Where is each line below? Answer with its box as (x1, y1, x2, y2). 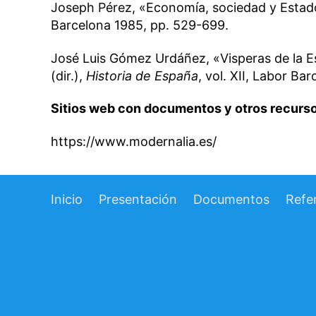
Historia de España (86, 68, 198, 83)
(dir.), (51, 68, 86, 83)
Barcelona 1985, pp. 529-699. (51, 17, 229, 32)
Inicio (51, 191, 83, 207)
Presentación (99, 191, 177, 207)
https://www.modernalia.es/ (51, 133, 217, 149)
